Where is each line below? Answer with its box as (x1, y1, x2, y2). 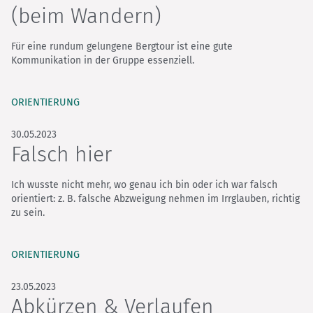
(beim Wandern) (11, 3, 161, 29)
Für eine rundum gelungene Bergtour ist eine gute (11, 41, 233, 53)
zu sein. (11, 207, 45, 219)
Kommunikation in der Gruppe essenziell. (11, 54, 194, 67)
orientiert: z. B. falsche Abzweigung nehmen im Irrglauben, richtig (11, 193, 300, 205)
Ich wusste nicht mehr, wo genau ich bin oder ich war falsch (11, 179, 277, 191)
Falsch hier (11, 142, 112, 168)
